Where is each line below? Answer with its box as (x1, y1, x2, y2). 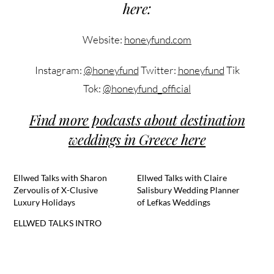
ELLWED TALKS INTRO (13, 218, 102, 229)
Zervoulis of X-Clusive (13, 185, 98, 196)
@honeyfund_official (103, 82, 191, 95)
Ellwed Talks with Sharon (13, 172, 108, 183)
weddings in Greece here (68, 130, 206, 149)
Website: (83, 33, 124, 46)
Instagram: (34, 64, 84, 77)
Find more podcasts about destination (29, 110, 245, 130)
